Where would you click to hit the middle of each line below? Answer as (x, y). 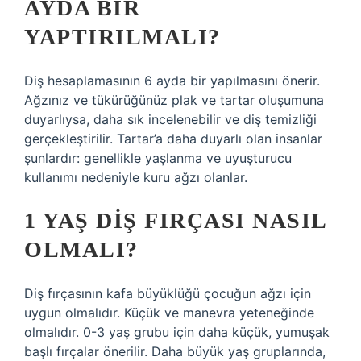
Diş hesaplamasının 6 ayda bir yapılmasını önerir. (172, 81)
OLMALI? (81, 249)
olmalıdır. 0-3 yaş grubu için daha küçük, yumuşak (177, 332)
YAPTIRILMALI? (122, 37)
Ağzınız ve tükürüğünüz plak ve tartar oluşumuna (174, 100)
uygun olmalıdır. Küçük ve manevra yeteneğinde (169, 313)
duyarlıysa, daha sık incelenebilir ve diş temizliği (170, 119)
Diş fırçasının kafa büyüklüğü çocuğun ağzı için (168, 293)
